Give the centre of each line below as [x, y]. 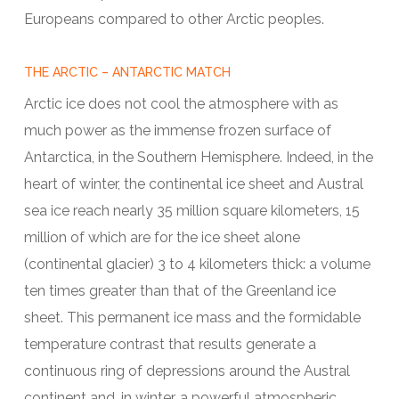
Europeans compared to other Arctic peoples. [174, 20]
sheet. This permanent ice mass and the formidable [192, 318]
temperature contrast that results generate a [170, 345]
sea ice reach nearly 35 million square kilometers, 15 [191, 211]
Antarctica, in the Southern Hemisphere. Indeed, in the [198, 158]
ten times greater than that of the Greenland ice [179, 291]
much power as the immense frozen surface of [177, 131]
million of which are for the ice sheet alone [162, 238]
